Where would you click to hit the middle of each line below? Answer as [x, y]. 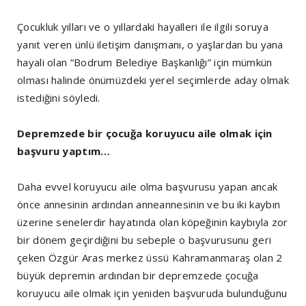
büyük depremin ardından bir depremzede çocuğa [138, 275]
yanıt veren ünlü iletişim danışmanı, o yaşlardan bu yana [150, 44]
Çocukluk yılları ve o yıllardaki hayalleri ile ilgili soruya [143, 26]
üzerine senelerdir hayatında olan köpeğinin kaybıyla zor [153, 222]
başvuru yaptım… [64, 151]
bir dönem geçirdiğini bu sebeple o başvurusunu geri [144, 239]
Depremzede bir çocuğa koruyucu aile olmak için [145, 133]
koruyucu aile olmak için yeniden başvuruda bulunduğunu [152, 293]
